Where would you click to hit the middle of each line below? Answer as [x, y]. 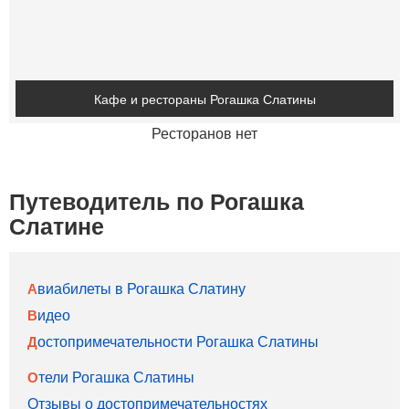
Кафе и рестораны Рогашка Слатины [204, 98]
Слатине [57, 225]
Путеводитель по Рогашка [157, 201]
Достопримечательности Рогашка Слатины [178, 341]
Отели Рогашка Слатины [116, 377]
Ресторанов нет [204, 133]
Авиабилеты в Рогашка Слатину [142, 288]
